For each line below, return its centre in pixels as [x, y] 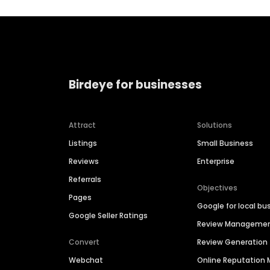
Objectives [218, 188]
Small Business [225, 143]
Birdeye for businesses [135, 84]
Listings [83, 143]
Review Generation [233, 242]
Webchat [86, 260]
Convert [84, 242]
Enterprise [216, 162]
